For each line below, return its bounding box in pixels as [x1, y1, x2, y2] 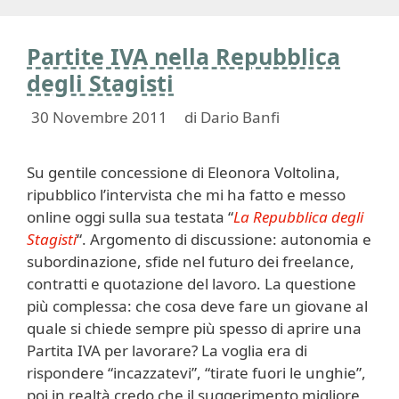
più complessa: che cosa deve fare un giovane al [27, 295, 368, 316]
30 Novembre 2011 [31, 106, 167, 127]
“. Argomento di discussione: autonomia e [77, 228, 371, 249]
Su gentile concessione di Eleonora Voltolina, [27, 161, 340, 183]
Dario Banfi [200, 106, 280, 127]
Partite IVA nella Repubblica [27, 41, 340, 71]
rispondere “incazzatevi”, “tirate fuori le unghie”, [27, 362, 366, 383]
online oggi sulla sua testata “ [27, 206, 233, 227]
